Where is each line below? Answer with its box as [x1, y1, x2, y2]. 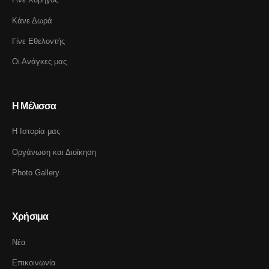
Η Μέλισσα [12, 100, 56, 111]
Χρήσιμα [12, 211, 49, 222]
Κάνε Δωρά [12, 16, 52, 25]
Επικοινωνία [12, 258, 56, 268]
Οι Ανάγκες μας [12, 57, 67, 67]
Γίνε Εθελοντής [12, 36, 65, 46]
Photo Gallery [12, 168, 59, 178]
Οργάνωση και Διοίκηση [12, 147, 96, 157]
